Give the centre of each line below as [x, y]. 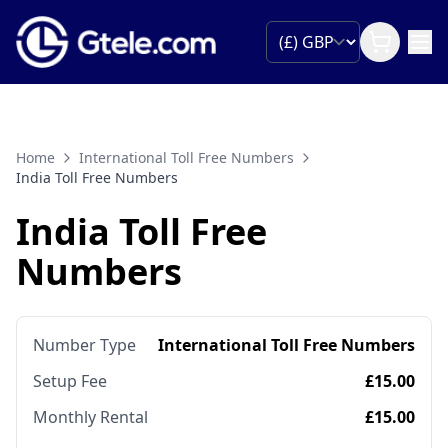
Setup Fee [70, 381]
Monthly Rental [90, 417]
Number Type [84, 345]
